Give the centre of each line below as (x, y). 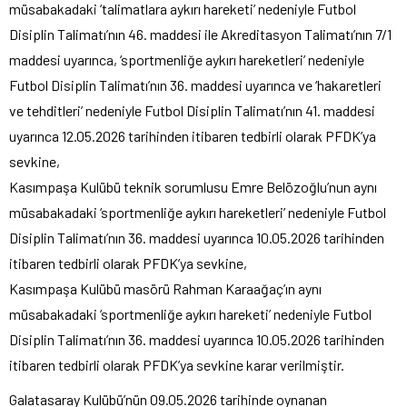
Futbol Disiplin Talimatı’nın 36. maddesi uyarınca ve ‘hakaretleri (195, 84)
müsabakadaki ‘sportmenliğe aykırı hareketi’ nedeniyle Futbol (190, 313)
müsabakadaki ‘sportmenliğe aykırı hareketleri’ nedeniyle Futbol (198, 212)
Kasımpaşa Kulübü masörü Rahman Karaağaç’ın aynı (165, 288)
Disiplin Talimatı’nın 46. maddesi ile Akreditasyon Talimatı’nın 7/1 (200, 34)
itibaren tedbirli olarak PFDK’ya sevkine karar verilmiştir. (177, 364)
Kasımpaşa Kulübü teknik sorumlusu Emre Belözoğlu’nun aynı (193, 186)
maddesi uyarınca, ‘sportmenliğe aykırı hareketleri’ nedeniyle (187, 59)
